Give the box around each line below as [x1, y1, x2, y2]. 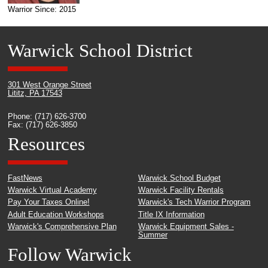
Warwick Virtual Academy [7, 186, 97, 195]
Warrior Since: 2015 [7, 5, 76, 14]
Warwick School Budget [138, 173, 221, 182]
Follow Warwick [7, 243, 132, 265]
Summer [138, 230, 167, 239]
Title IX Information [138, 210, 205, 219]
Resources [7, 133, 85, 155]
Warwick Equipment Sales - [138, 222, 234, 231]
